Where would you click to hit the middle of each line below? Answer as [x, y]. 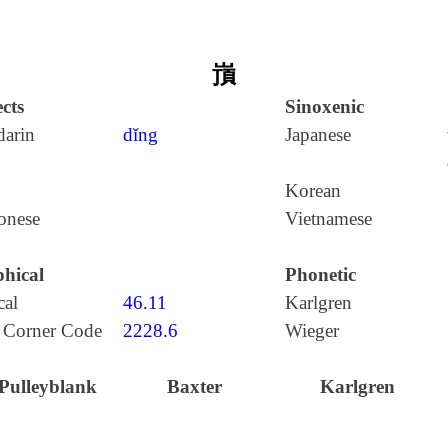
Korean [312, 190]
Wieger [311, 330]
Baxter [195, 386]
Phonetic [320, 274]
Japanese [317, 134]
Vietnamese [328, 218]
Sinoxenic [324, 106]
